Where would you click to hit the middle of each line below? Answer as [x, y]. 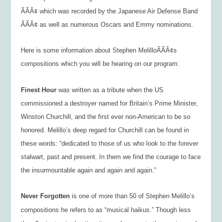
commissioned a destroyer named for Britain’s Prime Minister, [110, 103]
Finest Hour [39, 90]
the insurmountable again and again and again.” [89, 170]
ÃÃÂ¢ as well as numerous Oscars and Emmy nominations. [107, 24]
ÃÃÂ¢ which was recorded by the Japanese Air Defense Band [110, 11]
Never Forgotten [47, 196]
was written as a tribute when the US [110, 90]
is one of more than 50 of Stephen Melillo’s [134, 196]
